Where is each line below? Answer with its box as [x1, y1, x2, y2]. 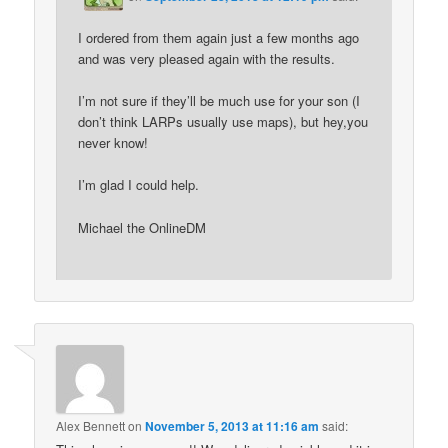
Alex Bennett [56, 417, 126, 435]
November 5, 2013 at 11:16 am [145, 417, 320, 436]
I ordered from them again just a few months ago [78, 28, 360, 48]
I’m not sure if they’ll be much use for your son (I [78, 91, 361, 111]
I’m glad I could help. [78, 175, 200, 195]
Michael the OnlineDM [78, 217, 207, 237]
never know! [78, 133, 149, 153]
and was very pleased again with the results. [78, 49, 336, 69]
